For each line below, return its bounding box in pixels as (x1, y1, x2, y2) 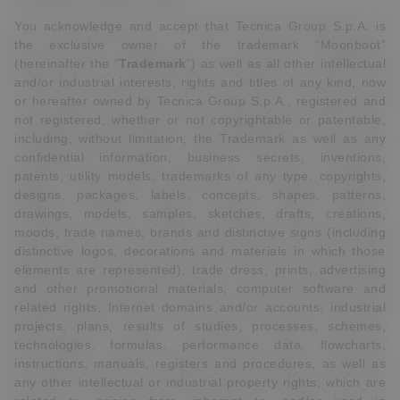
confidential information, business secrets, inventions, (14, 150, 386, 164)
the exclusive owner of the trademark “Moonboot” (14, 37, 386, 52)
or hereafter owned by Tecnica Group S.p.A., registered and (14, 94, 386, 108)
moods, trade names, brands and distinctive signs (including (14, 225, 386, 239)
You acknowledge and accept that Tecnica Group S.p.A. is (14, 19, 386, 33)
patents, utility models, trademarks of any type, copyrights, (14, 169, 386, 183)
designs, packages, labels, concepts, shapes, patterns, (14, 187, 386, 202)
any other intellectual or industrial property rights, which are (14, 375, 386, 389)
